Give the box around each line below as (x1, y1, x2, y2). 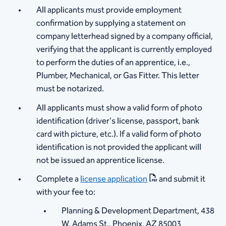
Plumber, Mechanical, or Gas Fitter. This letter (36, 69, 200, 83)
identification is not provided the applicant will (36, 140, 202, 154)
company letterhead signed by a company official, (36, 29, 213, 44)
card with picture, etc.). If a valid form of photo (36, 127, 202, 141)
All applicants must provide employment (36, 3, 182, 18)
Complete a (36, 172, 81, 186)
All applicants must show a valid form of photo (36, 100, 203, 115)
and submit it (157, 172, 206, 186)
